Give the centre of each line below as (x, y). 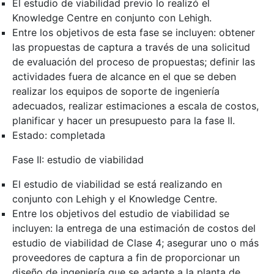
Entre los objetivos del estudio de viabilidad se (121, 213)
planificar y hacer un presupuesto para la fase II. (124, 120)
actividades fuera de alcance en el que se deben (124, 76)
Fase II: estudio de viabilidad (78, 159)
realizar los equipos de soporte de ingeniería (116, 91)
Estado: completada (59, 135)
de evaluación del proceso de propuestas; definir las (134, 61)
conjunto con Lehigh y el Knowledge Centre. (115, 198)
